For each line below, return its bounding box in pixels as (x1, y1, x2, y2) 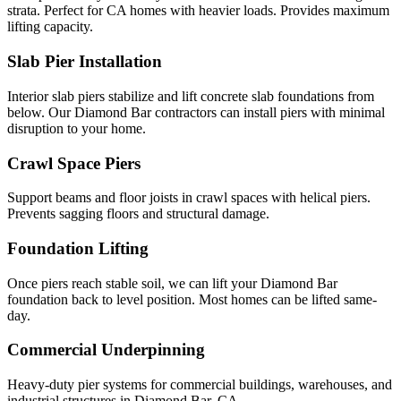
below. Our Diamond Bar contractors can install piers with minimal (7, 104, 385, 120)
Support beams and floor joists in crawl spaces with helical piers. (7, 190, 371, 206)
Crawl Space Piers (7, 153, 141, 173)
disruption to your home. (7, 120, 146, 136)
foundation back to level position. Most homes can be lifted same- (7, 291, 377, 307)
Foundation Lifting (7, 239, 149, 258)
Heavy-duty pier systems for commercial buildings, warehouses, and (7, 377, 392, 393)
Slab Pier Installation (7, 52, 162, 72)
